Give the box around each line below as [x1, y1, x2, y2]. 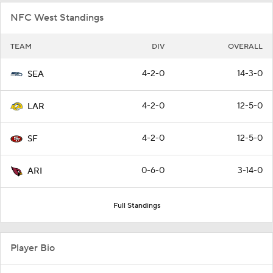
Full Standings [113, 201, 160, 210]
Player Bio [10, 242, 55, 254]
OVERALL [228, 42, 263, 51]
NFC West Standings [10, 12, 104, 24]
